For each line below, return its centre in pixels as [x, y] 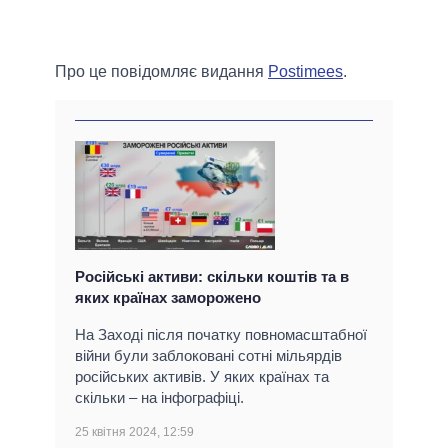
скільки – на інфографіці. [159, 398]
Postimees [305, 72]
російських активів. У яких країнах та [202, 377]
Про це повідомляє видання [161, 72]
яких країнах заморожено [168, 298]
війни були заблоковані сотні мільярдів [208, 356]
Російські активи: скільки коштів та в [212, 277]
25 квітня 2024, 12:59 [134, 432]
